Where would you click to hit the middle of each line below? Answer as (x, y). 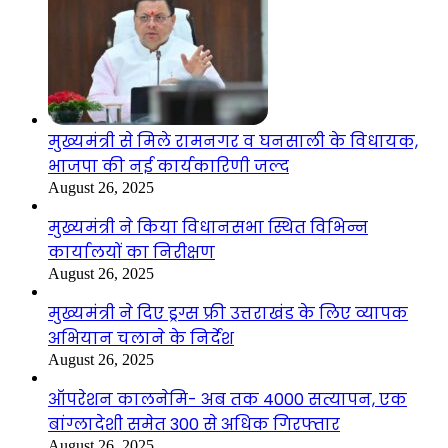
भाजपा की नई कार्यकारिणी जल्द (168, 166)
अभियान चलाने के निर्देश (141, 338)
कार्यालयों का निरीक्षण (131, 252)
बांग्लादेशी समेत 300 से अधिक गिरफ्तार (194, 424)
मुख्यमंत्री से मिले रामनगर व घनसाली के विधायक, (233, 141)
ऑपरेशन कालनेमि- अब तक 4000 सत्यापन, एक (227, 399)
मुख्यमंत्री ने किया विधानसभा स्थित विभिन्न (208, 227)
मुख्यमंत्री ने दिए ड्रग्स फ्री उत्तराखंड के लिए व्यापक (228, 313)
